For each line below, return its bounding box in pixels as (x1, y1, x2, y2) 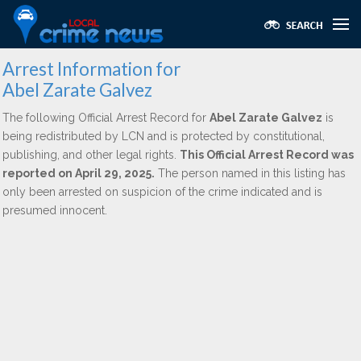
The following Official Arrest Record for (2, 111, 210, 124)
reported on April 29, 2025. (2, 167, 155, 180)
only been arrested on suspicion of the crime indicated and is (2, 185, 322, 198)
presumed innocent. (2, 204, 107, 217)
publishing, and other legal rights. (2, 148, 180, 161)
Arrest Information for (2, 58, 180, 80)
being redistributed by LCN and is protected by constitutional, (2, 130, 325, 143)
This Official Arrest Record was (180, 148, 354, 161)
